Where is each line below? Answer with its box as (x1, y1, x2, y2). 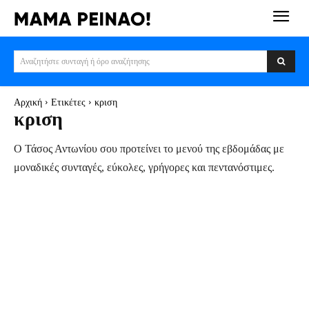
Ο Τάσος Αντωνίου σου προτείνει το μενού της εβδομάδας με (14, 142, 284, 154)
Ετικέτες (51, 97, 86, 108)
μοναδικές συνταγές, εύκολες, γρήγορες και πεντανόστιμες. (14, 161, 275, 173)
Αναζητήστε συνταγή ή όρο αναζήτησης (20, 56, 150, 66)
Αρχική (14, 97, 42, 108)
